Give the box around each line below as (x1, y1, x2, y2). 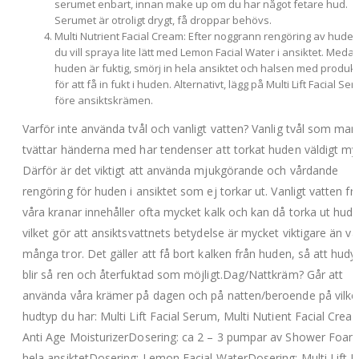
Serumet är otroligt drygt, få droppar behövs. (54, 12, 272, 27)
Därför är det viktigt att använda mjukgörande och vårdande (22, 162, 339, 178)
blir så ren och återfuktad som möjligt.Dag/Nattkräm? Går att (22, 266, 344, 282)
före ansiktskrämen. (54, 92, 153, 107)
